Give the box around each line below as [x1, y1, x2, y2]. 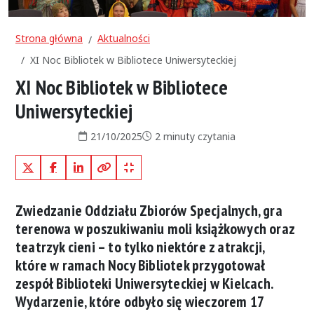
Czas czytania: [141, 128, 206, 142]
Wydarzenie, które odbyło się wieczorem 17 [15, 291, 264, 311]
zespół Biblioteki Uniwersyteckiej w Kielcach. [15, 273, 273, 293]
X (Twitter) [15, 155, 71, 171]
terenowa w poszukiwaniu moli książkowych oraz [15, 218, 294, 238]
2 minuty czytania [155, 129, 236, 143]
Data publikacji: [77, 128, 147, 142]
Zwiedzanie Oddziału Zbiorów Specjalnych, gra [15, 200, 282, 220]
